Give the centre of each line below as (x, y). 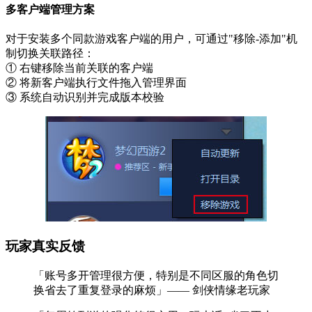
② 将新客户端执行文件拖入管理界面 (96, 83)
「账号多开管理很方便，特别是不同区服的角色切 (156, 275)
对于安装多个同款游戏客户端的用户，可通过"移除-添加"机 (151, 39)
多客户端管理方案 (50, 9)
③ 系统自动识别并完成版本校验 (85, 97)
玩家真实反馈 (45, 246)
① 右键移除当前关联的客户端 (79, 68)
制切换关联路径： (50, 54)
